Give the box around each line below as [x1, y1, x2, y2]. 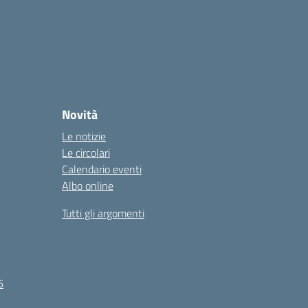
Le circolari [62, 144, 110, 161]
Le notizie [62, 128, 106, 144]
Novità [62, 105, 98, 124]
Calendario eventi [62, 161, 142, 177]
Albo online [62, 177, 113, 194]
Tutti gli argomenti [62, 205, 144, 221]
